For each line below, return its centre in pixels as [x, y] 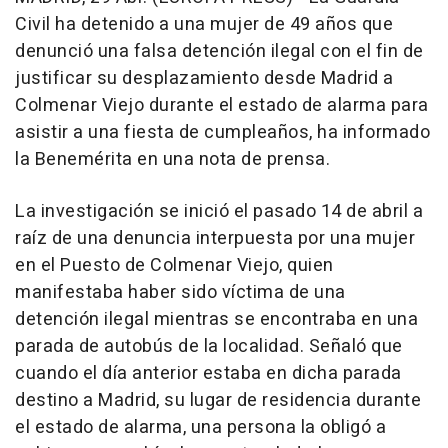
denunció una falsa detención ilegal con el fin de [219, 51]
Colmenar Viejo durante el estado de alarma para [222, 105]
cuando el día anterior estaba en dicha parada [208, 373]
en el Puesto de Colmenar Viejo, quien [174, 265]
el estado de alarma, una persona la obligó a [200, 427]
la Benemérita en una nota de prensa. [172, 159]
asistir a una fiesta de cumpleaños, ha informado [222, 132]
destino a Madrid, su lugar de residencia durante [218, 400]
